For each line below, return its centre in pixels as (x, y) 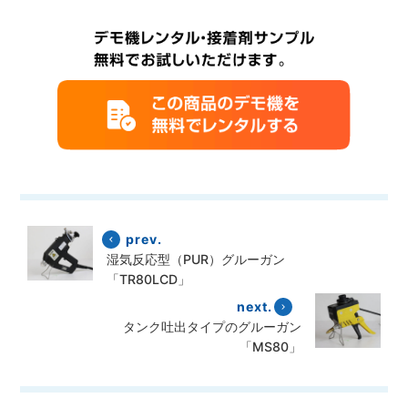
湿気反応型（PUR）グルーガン (195, 260)
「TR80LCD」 (148, 280)
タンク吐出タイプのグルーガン (213, 327)
